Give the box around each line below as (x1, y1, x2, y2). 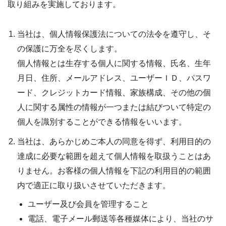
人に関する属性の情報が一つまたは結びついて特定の (17, 103, 211, 112)
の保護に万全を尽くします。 (17, 44, 123, 53)
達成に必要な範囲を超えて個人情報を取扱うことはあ (17, 152, 211, 161)
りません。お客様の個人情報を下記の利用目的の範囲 (17, 166, 211, 176)
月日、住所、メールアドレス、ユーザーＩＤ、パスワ (17, 74, 211, 83)
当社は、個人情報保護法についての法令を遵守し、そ (17, 30, 211, 39)
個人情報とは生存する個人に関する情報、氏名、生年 (17, 59, 211, 68)
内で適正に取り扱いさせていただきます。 (17, 181, 171, 190)
